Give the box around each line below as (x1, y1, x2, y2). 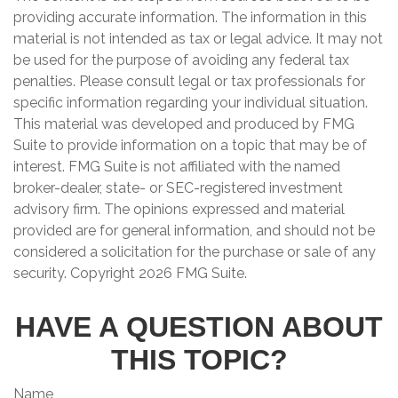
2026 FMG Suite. (139, 265, 247, 282)
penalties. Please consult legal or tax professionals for (13, 73, 365, 90)
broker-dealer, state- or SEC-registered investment (13, 179, 343, 196)
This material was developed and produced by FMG (13, 115, 354, 132)
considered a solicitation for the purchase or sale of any (13, 243, 376, 260)
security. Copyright (13, 265, 139, 282)
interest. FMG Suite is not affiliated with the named (13, 158, 340, 175)
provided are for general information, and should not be (13, 222, 375, 239)
